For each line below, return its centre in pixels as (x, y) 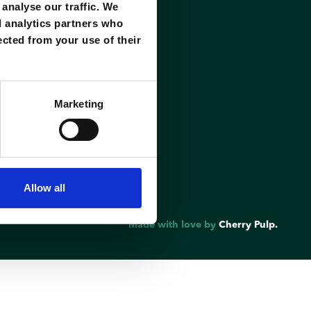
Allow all (44, 187)
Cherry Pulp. (248, 225)
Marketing (79, 103)
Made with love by (174, 225)
